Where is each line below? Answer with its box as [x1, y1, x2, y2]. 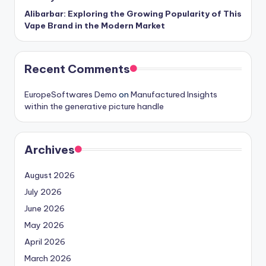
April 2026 [24, 236, 65, 248]
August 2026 [24, 170, 75, 181]
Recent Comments [24, 62, 130, 77]
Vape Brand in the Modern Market [24, 20, 165, 31]
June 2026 [24, 203, 65, 214]
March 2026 [24, 253, 71, 264]
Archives [24, 142, 75, 157]
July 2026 [24, 186, 62, 198]
